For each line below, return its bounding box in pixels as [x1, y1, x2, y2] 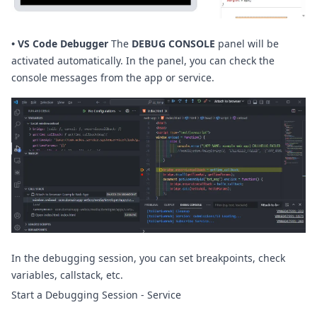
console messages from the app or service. [11, 71, 214, 85]
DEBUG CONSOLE [132, 37, 215, 51]
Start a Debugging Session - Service [11, 287, 181, 301]
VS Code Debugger [18, 37, 108, 51]
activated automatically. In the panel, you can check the [11, 54, 275, 68]
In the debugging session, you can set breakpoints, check [11, 250, 285, 265]
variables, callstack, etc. [11, 267, 123, 282]
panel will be [215, 37, 279, 51]
